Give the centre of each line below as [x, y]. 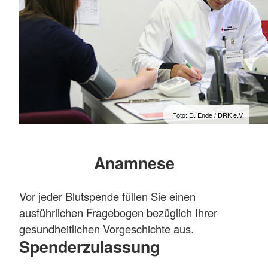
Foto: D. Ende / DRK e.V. [208, 115]
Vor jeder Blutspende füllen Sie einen [107, 197]
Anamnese [134, 163]
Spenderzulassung [89, 247]
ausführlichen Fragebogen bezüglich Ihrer [118, 213]
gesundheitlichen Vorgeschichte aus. [108, 229]
